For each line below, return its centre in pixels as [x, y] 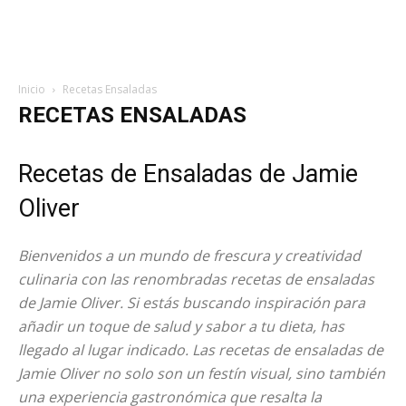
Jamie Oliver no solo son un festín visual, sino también [202, 373]
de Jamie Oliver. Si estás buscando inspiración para [192, 303]
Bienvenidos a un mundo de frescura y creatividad [189, 256]
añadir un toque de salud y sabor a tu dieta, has [181, 326]
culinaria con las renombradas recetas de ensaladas [196, 279]
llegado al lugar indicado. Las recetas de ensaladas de [201, 350]
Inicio [32, 89]
